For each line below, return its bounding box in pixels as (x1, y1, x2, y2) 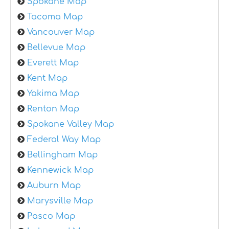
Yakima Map (27, 89, 79, 99)
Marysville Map (27, 196, 93, 206)
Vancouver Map (27, 28, 95, 37)
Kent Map (27, 74, 67, 83)
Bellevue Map (27, 43, 85, 53)
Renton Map (27, 104, 79, 114)
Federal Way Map (27, 135, 101, 145)
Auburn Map (27, 181, 81, 191)
